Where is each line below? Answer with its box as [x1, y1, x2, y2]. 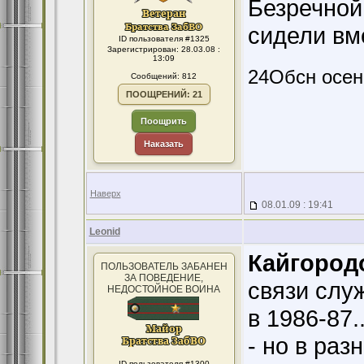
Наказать [144, 139, 184, 149]
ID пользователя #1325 [118, 34, 210, 43]
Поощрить [141, 116, 187, 126]
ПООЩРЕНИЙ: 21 [125, 89, 202, 99]
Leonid [89, 226, 120, 237]
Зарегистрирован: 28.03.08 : [107, 45, 220, 54]
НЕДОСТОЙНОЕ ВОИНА [107, 284, 220, 295]
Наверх [89, 188, 121, 198]
